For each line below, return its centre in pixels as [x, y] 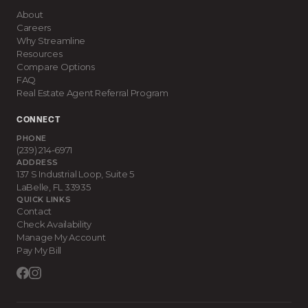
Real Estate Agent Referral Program [92, 93]
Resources [40, 54]
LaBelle [33, 187]
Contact [34, 211]
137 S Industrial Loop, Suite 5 [75, 174]
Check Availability [54, 224]
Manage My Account [61, 237]
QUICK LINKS [44, 199]
